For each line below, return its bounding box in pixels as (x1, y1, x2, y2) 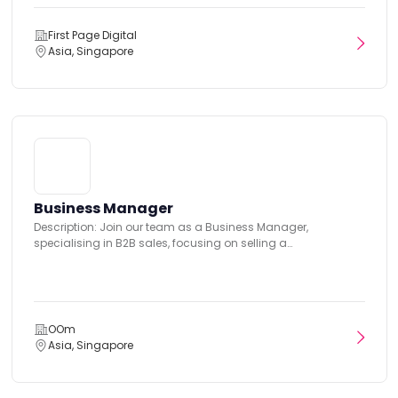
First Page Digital (47, 27, 137, 43)
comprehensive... (33, 251, 126, 267)
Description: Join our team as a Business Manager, (33, 219, 308, 235)
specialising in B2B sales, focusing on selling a (33, 235, 287, 251)
